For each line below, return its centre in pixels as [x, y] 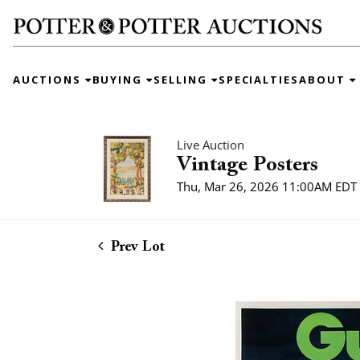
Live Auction [211, 145]
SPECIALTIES [259, 79]
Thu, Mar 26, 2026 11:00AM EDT [267, 186]
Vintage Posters [247, 166]
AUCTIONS [49, 79]
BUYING [119, 79]
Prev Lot [136, 247]
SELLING [182, 79]
